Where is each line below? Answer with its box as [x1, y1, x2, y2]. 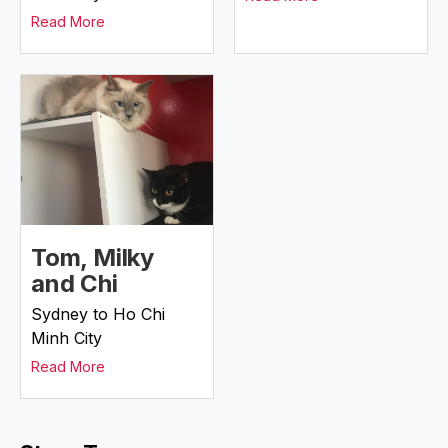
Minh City [31, 328, 102, 348]
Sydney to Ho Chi [31, 304, 165, 324]
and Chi [31, 269, 118, 298]
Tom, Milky [31, 243, 155, 272]
